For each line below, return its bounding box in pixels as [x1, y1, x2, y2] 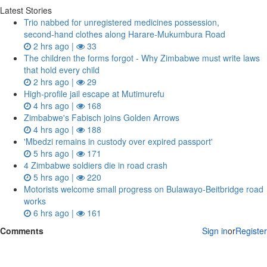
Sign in [202, 225, 228, 237]
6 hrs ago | [31, 207, 76, 219]
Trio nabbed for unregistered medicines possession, [24, 16, 219, 28]
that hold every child [24, 64, 100, 76]
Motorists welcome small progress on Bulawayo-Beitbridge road [24, 183, 263, 195]
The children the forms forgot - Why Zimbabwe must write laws [24, 52, 260, 64]
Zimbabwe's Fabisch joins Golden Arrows [24, 111, 179, 123]
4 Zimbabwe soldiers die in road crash [24, 159, 167, 171]
